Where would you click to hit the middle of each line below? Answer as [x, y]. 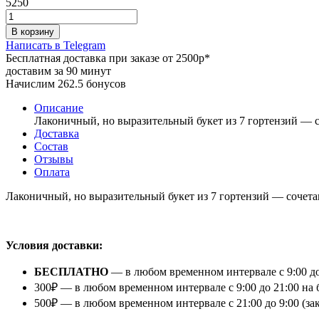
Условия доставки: [54, 245]
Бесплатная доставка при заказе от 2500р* [108, 58]
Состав [51, 146]
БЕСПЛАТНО [71, 271]
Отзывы [54, 159]
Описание [59, 108]
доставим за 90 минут [58, 70]
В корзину [33, 31]
